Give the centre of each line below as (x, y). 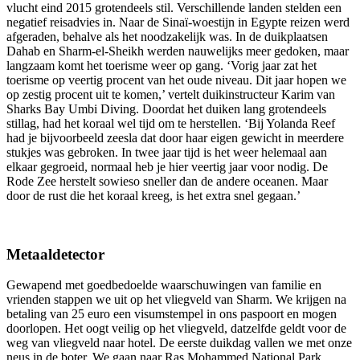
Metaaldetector (55, 254)
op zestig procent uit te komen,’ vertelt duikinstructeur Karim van (171, 94)
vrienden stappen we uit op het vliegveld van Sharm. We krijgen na (176, 300)
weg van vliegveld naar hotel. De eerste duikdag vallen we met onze (179, 343)
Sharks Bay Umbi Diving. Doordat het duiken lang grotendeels (166, 108)
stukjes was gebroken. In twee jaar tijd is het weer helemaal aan (167, 152)
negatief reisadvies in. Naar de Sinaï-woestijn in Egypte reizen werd (178, 22)
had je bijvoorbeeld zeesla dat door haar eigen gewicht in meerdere (175, 137)
